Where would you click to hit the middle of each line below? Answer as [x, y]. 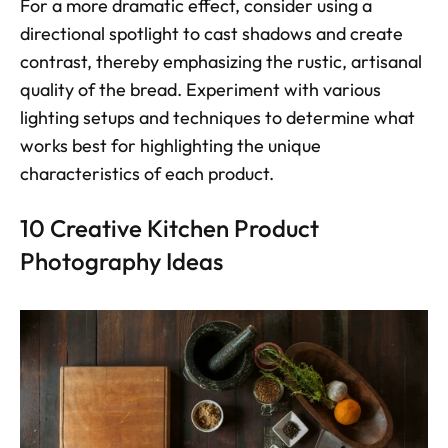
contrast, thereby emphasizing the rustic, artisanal [221, 61]
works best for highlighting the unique [170, 145]
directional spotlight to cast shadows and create [211, 33]
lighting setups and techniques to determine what [217, 117]
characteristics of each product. [147, 173]
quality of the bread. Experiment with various [200, 89]
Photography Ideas [121, 260]
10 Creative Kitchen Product [169, 227]
